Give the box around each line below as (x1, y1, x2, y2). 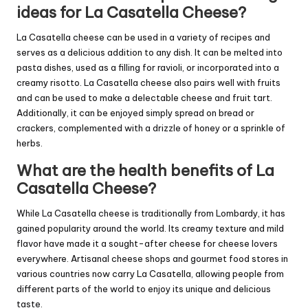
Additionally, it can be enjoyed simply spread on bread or (16, 107, 254, 119)
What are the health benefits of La (16, 161, 274, 181)
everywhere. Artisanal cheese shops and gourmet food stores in (16, 253, 288, 265)
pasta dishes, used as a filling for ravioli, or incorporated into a (16, 62, 279, 74)
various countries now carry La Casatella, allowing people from (16, 268, 284, 280)
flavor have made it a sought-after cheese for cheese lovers (16, 238, 278, 250)
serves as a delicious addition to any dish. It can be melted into (16, 47, 283, 58)
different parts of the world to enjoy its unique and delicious (16, 283, 271, 295)
